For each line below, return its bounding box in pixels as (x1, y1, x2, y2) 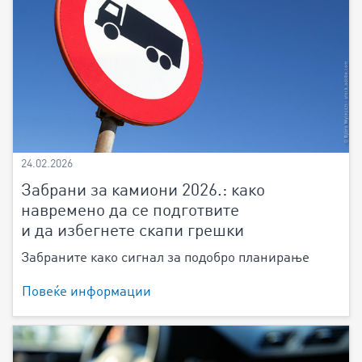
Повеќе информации (22, 284, 151, 299)
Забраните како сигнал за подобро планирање (21, 250, 309, 265)
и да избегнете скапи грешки (21, 222, 244, 240)
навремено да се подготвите (21, 202, 239, 220)
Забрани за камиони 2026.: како (21, 182, 265, 200)
